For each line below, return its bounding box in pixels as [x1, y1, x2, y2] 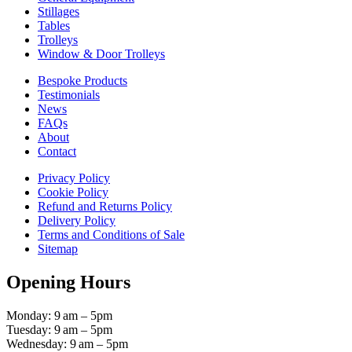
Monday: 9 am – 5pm [6, 309, 112, 322]
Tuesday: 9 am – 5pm [6, 323, 112, 336]
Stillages [38, 5, 79, 19]
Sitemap [38, 242, 78, 256]
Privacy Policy [38, 171, 110, 185]
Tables [38, 19, 70, 33]
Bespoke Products [38, 74, 127, 88]
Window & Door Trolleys [38, 47, 165, 61]
